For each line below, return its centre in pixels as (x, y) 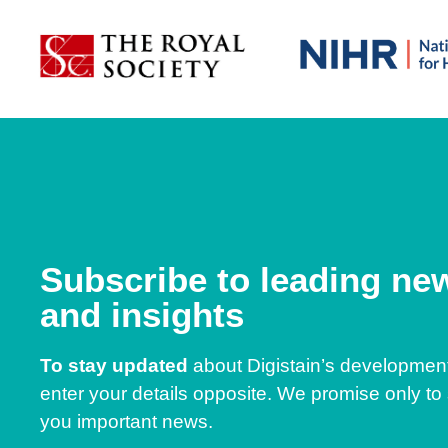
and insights (142, 314)
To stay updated (114, 365)
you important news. (126, 421)
